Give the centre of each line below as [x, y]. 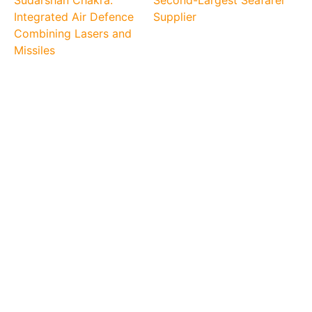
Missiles [35, 50]
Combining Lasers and [73, 33]
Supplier [174, 16]
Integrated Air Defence [74, 16]
